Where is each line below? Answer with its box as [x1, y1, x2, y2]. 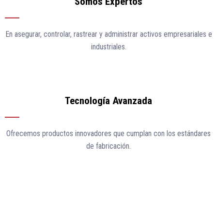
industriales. [91, 42, 126, 52]
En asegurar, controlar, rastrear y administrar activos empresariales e [5, 30, 212, 39]
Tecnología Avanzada [65, 95, 152, 107]
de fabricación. [86, 141, 131, 151]
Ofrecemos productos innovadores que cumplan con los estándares [6, 129, 211, 139]
